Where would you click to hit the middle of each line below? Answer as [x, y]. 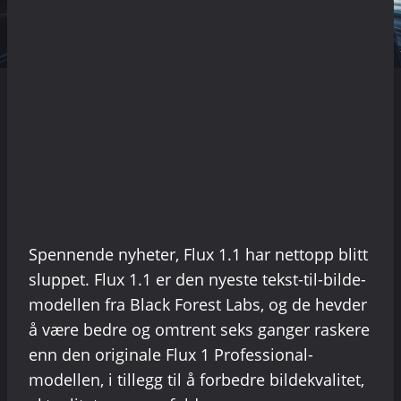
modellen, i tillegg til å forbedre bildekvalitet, [196, 380]
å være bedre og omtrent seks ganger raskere [199, 330]
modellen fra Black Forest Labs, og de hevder [198, 305]
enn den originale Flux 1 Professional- [171, 355]
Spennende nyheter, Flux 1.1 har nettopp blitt [198, 255]
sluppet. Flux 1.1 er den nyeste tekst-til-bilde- [197, 280]
